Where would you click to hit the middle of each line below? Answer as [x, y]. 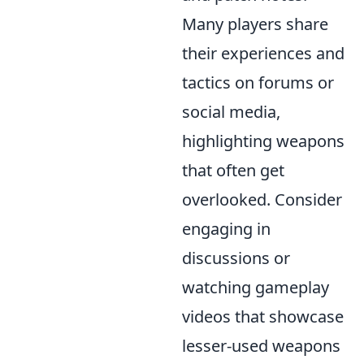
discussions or [236, 258]
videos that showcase [263, 316]
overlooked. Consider [262, 199]
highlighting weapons [263, 141]
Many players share [255, 24]
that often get [233, 170]
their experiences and [263, 53]
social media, [231, 112]
